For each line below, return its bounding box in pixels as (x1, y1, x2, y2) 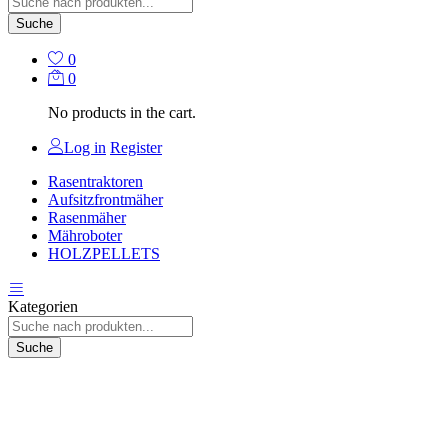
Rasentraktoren (48, 172, 143, 190)
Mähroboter (48, 226, 122, 244)
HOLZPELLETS (48, 244, 160, 262)
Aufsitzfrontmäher (48, 190, 163, 208)
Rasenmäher (48, 208, 126, 226)
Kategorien (8, 297, 78, 315)
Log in (64, 138, 106, 156)
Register (110, 138, 162, 156)
